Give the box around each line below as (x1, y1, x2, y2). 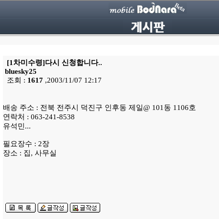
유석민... (3, 122, 31, 130)
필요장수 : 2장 (3, 140, 49, 148)
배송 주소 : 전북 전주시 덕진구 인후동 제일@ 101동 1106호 (3, 104, 196, 111)
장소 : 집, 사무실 (3, 149, 57, 157)
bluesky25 (5, 67, 37, 75)
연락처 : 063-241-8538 (3, 113, 75, 121)
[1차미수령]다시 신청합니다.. (5, 59, 102, 66)
